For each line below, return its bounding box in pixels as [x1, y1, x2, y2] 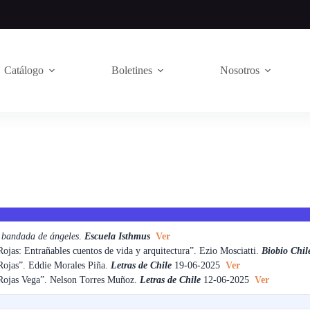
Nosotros [220, 64, 259, 76]
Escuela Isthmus [84, 231, 153, 241]
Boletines [111, 64, 152, 76]
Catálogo [4, 64, 44, 76]
